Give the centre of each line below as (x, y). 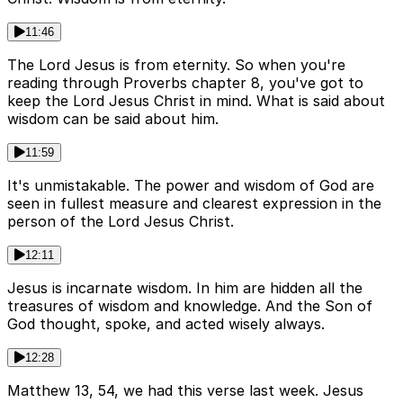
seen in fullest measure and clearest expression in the (194, 203)
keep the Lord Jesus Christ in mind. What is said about (196, 100)
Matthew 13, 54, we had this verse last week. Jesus (185, 390)
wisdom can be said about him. (113, 118)
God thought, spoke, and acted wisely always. (166, 323)
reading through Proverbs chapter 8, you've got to (185, 82)
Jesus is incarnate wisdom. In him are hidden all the (185, 287)
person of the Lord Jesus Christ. (121, 221)
